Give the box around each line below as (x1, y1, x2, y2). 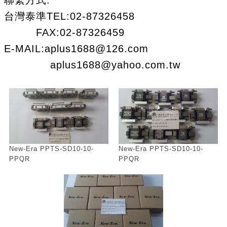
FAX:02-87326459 (4, 27, 125, 38)
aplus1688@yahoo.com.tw (4, 59, 180, 70)
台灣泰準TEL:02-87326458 (4, 11, 135, 22)
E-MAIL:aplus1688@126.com (4, 43, 148, 54)
